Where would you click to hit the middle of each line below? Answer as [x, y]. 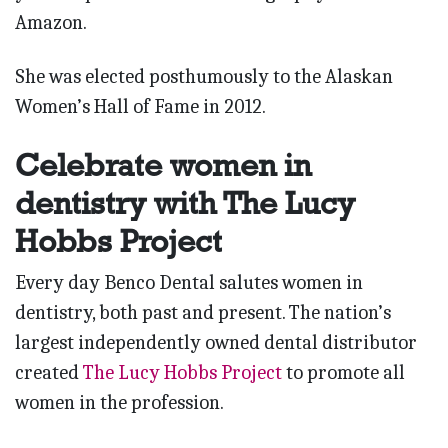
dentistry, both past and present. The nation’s [203, 312]
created [49, 372]
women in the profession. [119, 402]
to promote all [343, 372]
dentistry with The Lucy [185, 202]
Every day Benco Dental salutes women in [189, 282]
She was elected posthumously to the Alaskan [204, 76]
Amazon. [51, 22]
